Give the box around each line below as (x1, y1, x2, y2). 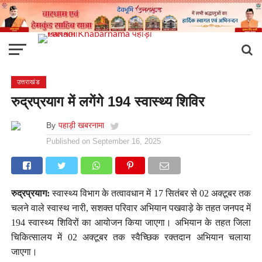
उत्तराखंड (16, 78, 40, 85)
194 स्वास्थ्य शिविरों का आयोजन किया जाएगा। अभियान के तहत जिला (11, 217, 251, 227)
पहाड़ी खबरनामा (58, 120, 104, 130)
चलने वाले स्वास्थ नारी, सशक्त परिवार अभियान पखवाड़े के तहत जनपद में (11, 202, 251, 213)
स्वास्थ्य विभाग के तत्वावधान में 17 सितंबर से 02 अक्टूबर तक (49, 188, 251, 198)
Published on (46, 136, 90, 146)
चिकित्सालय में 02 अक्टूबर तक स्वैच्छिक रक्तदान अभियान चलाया (11, 232, 251, 242)
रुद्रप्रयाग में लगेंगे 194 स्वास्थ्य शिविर (11, 93, 204, 109)
